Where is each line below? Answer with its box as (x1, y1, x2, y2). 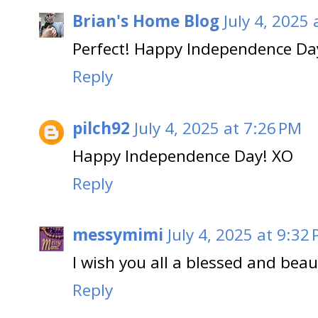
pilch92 (72, 116, 130, 139)
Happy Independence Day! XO (72, 144, 293, 167)
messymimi (72, 224, 163, 246)
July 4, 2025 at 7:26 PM (134, 116, 302, 139)
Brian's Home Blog (72, 10, 219, 33)
